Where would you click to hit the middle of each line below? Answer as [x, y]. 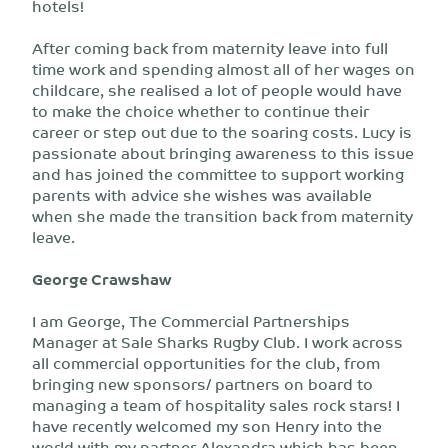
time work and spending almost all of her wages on [223, 68]
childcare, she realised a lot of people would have [217, 89]
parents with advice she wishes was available [202, 194]
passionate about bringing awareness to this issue [223, 152]
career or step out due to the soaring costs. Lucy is [222, 131]
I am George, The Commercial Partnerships [191, 320]
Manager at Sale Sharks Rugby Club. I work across [217, 341]
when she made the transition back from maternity [222, 215]
